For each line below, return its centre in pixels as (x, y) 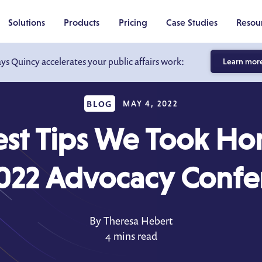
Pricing (133, 22)
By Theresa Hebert (131, 220)
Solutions (26, 22)
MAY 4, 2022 (151, 104)
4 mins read (131, 236)
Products (82, 22)
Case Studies (192, 22)
